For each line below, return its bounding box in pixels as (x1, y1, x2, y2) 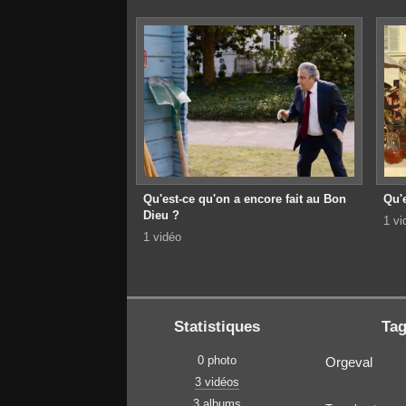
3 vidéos (194, 375, 239, 390)
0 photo (197, 353, 237, 368)
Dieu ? (142, 208, 179, 223)
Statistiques (173, 317, 260, 336)
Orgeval (325, 354, 373, 371)
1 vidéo (142, 230, 181, 245)
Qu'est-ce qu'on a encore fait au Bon (142, 192, 346, 207)
